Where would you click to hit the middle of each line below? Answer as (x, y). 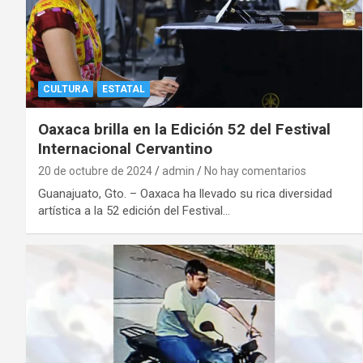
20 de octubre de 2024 (95, 171)
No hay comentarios (255, 171)
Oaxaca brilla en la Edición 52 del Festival (184, 130)
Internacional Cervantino (125, 149)
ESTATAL (124, 90)
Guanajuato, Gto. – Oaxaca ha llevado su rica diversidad (185, 194)
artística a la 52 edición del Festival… (134, 211)
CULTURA (66, 90)
